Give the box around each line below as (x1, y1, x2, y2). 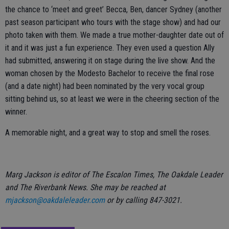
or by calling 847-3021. (105, 195, 182, 205)
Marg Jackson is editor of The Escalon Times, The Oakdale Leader (5, 170, 223, 179)
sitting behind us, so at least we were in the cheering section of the (5, 94, 219, 104)
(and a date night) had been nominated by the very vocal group (5, 81, 204, 91)
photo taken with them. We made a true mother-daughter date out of (5, 30, 224, 40)
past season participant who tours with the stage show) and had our (5, 17, 221, 27)
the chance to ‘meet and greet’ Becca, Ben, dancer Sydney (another (5, 5, 222, 14)
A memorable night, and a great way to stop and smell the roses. (5, 128, 211, 138)
